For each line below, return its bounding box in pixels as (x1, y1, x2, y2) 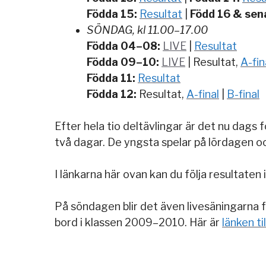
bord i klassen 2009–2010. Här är (55, 216, 222, 229)
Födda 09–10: (87, 55, 159, 68)
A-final (186, 87, 219, 100)
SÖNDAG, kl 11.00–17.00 (87, 23, 208, 36)
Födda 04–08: (87, 39, 160, 52)
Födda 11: (87, 71, 135, 84)
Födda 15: (87, 7, 137, 20)
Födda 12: (87, 87, 137, 100)
